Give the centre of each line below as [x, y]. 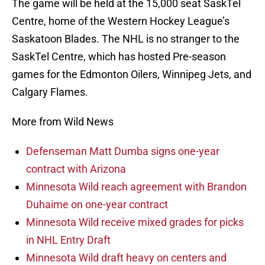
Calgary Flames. [50, 92]
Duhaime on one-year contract [97, 205]
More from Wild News [63, 122]
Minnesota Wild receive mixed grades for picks [135, 222]
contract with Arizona [76, 169]
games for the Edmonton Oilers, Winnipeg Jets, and [132, 75]
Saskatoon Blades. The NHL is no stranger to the [126, 39]
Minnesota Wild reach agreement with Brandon [136, 187]
